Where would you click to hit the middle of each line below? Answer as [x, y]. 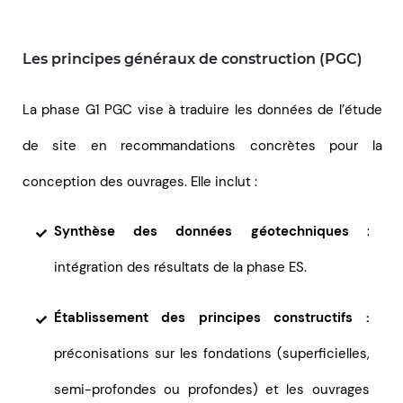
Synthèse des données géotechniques [201, 231]
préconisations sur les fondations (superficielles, [212, 354]
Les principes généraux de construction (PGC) [193, 59]
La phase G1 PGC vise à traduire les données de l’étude [202, 110]
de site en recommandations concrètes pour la [202, 146]
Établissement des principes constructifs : [212, 318]
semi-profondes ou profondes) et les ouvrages [212, 390]
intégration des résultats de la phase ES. [180, 267]
